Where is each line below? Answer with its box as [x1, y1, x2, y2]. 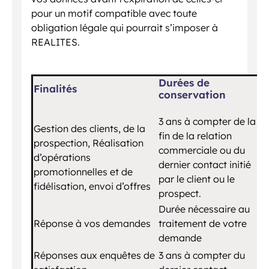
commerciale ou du [159, 144, 245, 156]
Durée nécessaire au [159, 202, 250, 215]
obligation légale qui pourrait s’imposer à [31, 21, 218, 34]
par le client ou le [159, 172, 235, 185]
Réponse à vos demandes [34, 217, 151, 229]
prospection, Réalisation [34, 136, 144, 149]
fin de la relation [159, 129, 232, 142]
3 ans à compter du [159, 249, 245, 261]
